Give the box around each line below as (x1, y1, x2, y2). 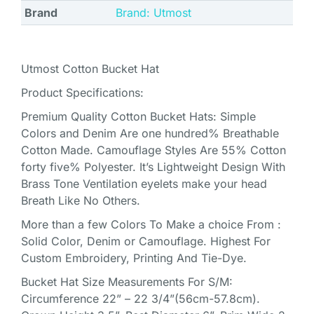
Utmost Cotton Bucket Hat (21, 61, 159, 76)
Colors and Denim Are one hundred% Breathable (21, 125, 279, 140)
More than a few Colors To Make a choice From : (21, 217, 281, 231)
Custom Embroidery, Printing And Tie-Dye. (21, 250, 247, 265)
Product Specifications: (21, 85, 144, 100)
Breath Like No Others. (21, 193, 140, 207)
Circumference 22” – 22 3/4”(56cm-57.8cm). (21, 291, 260, 306)
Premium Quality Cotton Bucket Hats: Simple (21, 109, 256, 123)
